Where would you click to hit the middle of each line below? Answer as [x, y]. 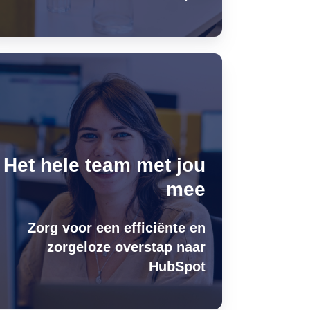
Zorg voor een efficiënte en [116, 228]
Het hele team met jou [104, 165]
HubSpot [177, 266]
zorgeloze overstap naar [126, 247]
